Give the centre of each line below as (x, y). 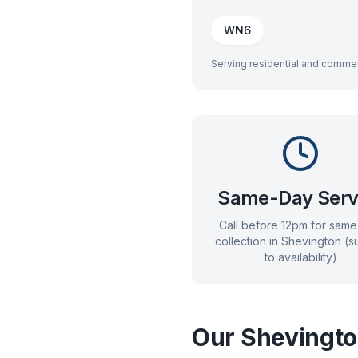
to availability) (300, 257)
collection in (248, 241)
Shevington (311, 241)
